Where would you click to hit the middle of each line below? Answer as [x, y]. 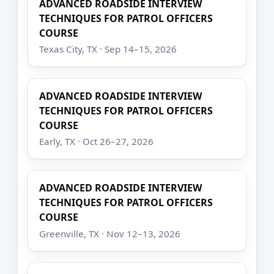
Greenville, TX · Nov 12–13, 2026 [110, 233]
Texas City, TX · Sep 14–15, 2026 [108, 49]
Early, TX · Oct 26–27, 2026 [97, 141]
